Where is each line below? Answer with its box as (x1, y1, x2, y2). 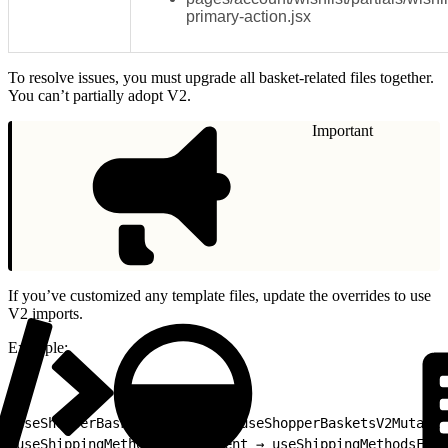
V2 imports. (8, 304, 83, 322)
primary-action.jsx (186, 7, 311, 25)
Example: (8, 338, 68, 356)
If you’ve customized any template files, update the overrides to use (8, 286, 431, 304)
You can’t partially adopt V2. (8, 86, 191, 104)
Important (312, 121, 373, 139)
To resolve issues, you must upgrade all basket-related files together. (8, 68, 434, 86)
